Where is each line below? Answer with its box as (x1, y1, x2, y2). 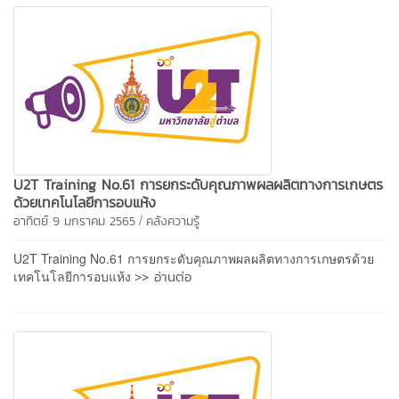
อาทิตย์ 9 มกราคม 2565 (13, 211, 135, 231)
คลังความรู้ (146, 211, 199, 231)
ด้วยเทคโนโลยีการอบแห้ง (13, 191, 156, 213)
